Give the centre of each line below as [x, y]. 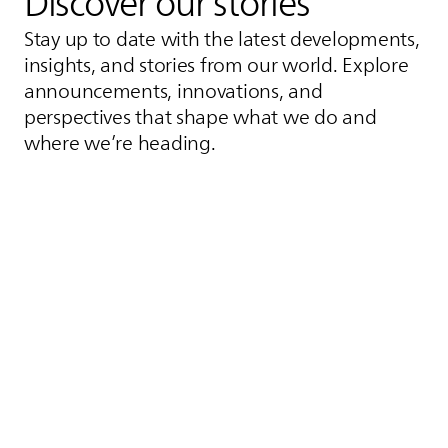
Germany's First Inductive [175, 410]
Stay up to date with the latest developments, [222, 39]
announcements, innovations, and [173, 91]
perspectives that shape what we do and [200, 117]
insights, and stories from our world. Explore [216, 65]
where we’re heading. [120, 143]
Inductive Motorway [119, 383]
